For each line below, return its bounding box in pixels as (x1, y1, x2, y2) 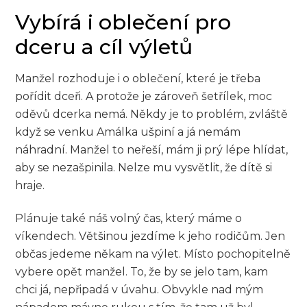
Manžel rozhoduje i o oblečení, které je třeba (15, 71, 261, 85)
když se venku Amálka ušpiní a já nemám (15, 125, 241, 138)
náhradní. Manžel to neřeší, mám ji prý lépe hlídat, (15, 143, 288, 156)
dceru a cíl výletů (15, 34, 193, 60)
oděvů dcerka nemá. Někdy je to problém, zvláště (15, 107, 288, 121)
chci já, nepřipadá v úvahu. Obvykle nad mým (15, 283, 264, 297)
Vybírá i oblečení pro (15, 9, 232, 35)
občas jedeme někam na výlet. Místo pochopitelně (15, 247, 291, 261)
